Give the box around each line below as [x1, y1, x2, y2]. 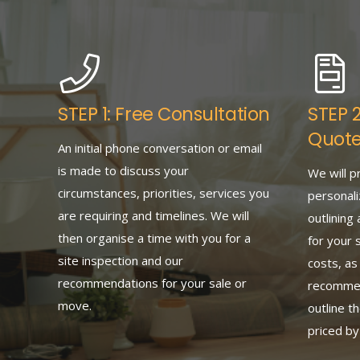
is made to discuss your [58, 162, 189, 178]
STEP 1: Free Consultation [58, 101, 270, 128]
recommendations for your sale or [58, 274, 247, 291]
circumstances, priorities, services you [58, 184, 269, 201]
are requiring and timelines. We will [58, 207, 249, 223]
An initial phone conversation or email [58, 139, 262, 156]
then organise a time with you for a [58, 229, 251, 246]
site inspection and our [58, 252, 183, 268]
